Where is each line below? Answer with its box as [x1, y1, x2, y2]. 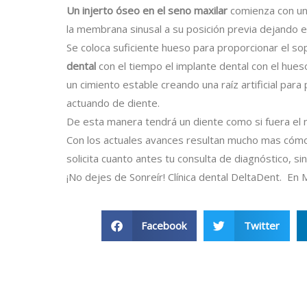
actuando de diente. [66, 96, 160, 110]
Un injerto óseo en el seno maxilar [66, 3, 230, 18]
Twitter [243, 219, 280, 233]
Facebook [141, 219, 186, 233]
